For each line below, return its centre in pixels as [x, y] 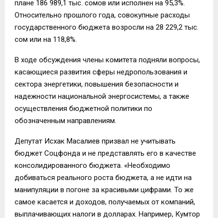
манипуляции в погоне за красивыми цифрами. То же [104, 190]
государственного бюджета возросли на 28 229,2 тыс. [107, 27]
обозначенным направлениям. [65, 121]
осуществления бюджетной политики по [83, 109]
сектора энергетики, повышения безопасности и [97, 84]
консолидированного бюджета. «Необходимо [92, 166]
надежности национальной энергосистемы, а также [102, 97]
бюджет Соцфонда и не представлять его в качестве [105, 154]
